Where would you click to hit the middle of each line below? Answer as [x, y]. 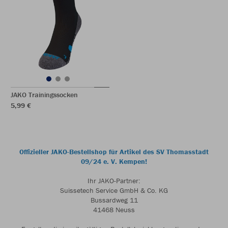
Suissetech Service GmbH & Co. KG [114, 190]
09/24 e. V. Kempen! [114, 161]
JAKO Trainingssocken [44, 95]
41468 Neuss [114, 210]
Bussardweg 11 [114, 200]
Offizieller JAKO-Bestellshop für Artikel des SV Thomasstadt [114, 152]
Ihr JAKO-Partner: [114, 181]
